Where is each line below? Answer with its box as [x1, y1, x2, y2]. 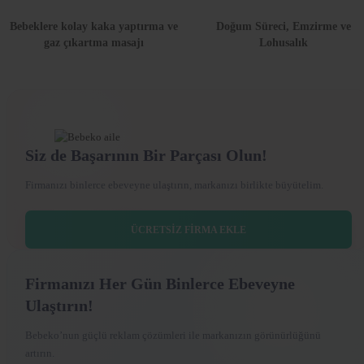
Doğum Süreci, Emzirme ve [216, 20, 351, 33]
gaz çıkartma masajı [43, 37, 144, 50]
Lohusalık [259, 37, 308, 50]
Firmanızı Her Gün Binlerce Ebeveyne [25, 275, 295, 293]
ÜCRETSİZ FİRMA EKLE [131, 223, 246, 236]
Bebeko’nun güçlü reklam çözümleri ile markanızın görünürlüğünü [25, 329, 321, 342]
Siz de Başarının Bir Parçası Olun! [25, 146, 267, 165]
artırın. [25, 347, 54, 360]
